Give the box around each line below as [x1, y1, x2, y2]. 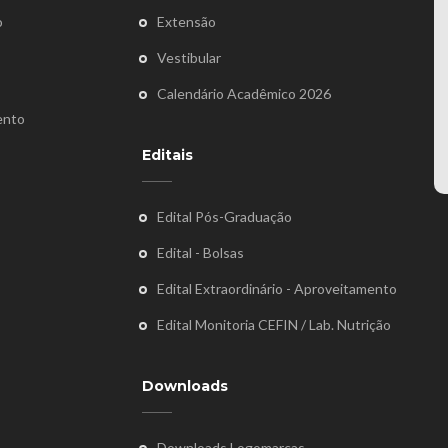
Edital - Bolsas [156, 244, 244, 262]
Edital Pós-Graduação [156, 208, 292, 226]
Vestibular [156, 49, 221, 67]
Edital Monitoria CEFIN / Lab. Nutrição [156, 316, 391, 334]
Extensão [156, 13, 216, 31]
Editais [141, 146, 193, 165]
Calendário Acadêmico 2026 [156, 85, 331, 103]
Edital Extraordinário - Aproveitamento [156, 280, 397, 298]
